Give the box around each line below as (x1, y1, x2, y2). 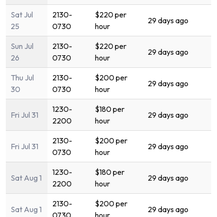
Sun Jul (11, 41, 33, 51)
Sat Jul (11, 9, 33, 19)
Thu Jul (11, 72, 34, 82)
